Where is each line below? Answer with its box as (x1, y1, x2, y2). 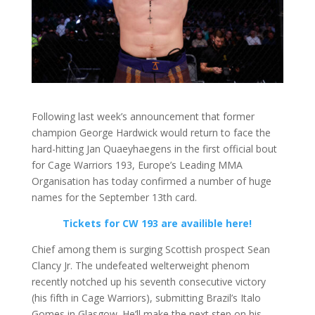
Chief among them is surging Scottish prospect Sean (31, 242, 270, 256)
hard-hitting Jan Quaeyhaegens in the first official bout (31, 141, 277, 155)
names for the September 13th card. (31, 190, 197, 204)
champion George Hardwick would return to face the (31, 125, 271, 139)
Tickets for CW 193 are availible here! (63, 216, 252, 230)
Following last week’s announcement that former (31, 109, 255, 123)
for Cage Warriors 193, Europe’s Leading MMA (31, 157, 243, 172)
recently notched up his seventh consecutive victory (31, 274, 266, 288)
